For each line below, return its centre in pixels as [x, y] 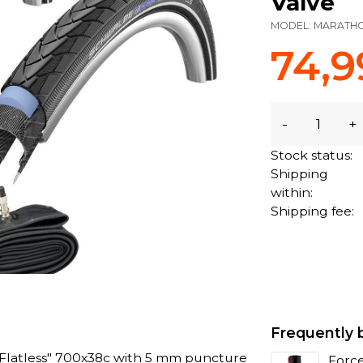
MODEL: [293, 25]
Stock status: [312, 156]
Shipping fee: [313, 211]
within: [292, 193]
